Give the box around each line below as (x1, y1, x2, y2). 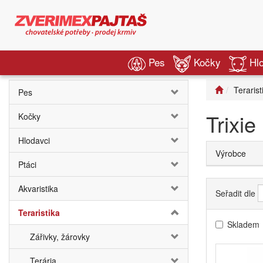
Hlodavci (18, 134, 50, 146)
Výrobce (215, 147, 246, 159)
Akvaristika (18, 183, 58, 194)
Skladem (227, 218, 259, 231)
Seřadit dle (215, 187, 255, 199)
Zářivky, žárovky (30, 231, 90, 242)
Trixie (206, 109, 256, 139)
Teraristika (18, 207, 60, 218)
